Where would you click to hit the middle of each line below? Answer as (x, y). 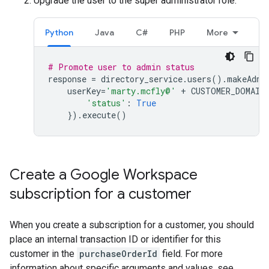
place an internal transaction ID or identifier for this (115, 239)
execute (99, 115)
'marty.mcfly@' (141, 91)
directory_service (142, 79)
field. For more (191, 253)
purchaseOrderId (118, 253)
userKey (84, 91)
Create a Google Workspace (104, 174)
